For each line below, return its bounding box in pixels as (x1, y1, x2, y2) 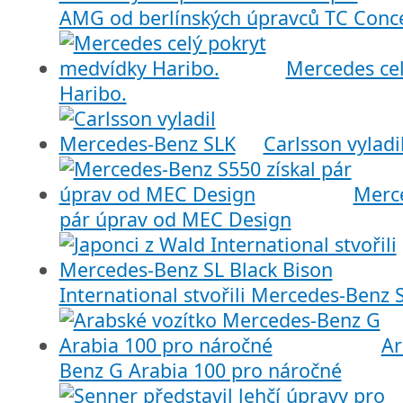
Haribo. (58, 80, 127, 107)
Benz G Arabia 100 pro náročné (58, 357, 342, 384)
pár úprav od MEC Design (58, 206, 291, 233)
